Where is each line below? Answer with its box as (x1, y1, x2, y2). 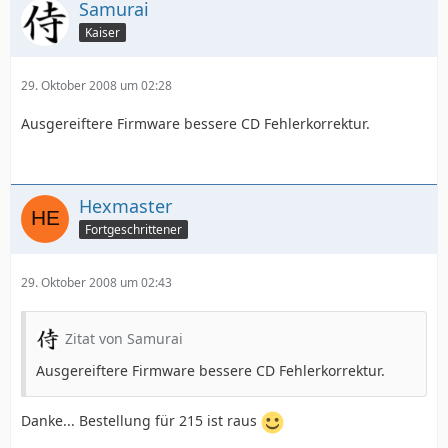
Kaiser (85, 23, 120, 41)
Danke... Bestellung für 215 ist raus (21, 411, 261, 431)
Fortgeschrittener (85, 220, 182, 238)
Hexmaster (79, 194, 172, 218)
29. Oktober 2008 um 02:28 (21, 77, 172, 94)
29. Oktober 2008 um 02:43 (21, 274, 172, 291)
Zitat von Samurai (65, 329, 183, 348)
